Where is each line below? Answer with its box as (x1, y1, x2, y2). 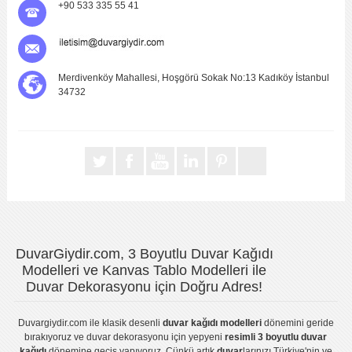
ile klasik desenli (86, 317, 163, 329)
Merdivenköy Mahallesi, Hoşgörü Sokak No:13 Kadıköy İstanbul (58, 72, 330, 84)
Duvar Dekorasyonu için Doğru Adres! (26, 279, 263, 295)
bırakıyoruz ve (24, 332, 87, 343)
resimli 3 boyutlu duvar (225, 332, 328, 343)
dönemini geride (261, 317, 334, 329)
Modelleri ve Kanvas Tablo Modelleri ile (22, 262, 267, 279)
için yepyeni (169, 332, 225, 343)
